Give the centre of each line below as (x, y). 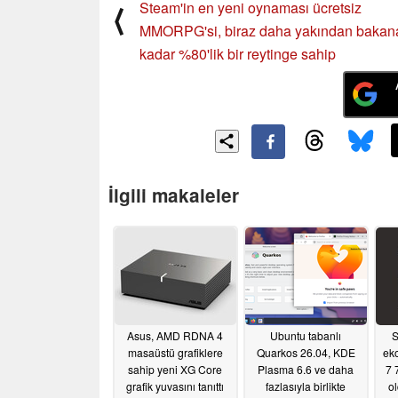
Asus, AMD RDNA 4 (175, 336)
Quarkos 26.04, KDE (306, 353)
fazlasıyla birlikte (306, 386)
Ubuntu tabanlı (306, 336)
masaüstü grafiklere (175, 353)
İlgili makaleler (174, 195)
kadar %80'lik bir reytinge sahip (238, 53)
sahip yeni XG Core (175, 370)
